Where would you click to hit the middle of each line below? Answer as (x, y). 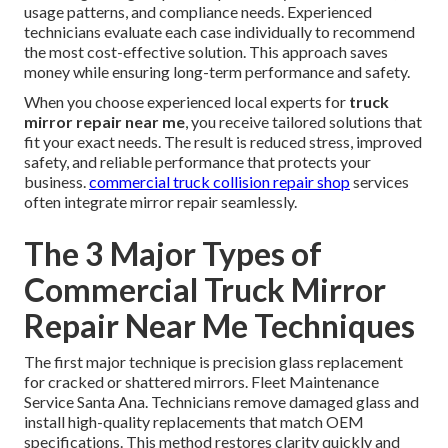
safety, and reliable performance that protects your (197, 161)
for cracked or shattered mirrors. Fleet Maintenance (201, 381)
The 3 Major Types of (173, 253)
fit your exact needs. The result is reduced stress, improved (223, 141)
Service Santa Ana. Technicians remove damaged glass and (221, 401)
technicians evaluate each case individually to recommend (219, 31)
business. (56, 181)
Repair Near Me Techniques (219, 325)
